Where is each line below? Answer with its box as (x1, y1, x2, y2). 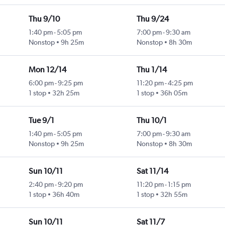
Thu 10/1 (136, 116, 167, 126)
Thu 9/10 (28, 14, 60, 24)
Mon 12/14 (28, 65, 66, 75)
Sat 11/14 (136, 166, 168, 176)
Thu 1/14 (136, 65, 167, 75)
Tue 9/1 (28, 116, 54, 126)
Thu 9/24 (136, 14, 169, 24)
